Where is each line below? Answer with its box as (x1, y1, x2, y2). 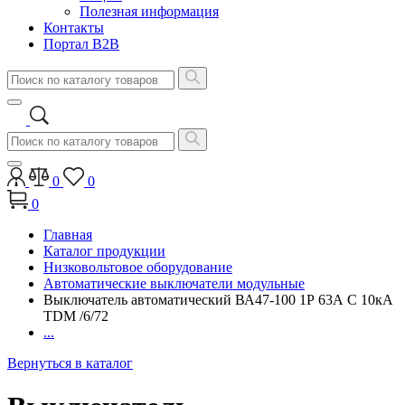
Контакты (43, 20, 104, 35)
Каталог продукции (43, 243, 165, 259)
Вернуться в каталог (7, 355, 133, 371)
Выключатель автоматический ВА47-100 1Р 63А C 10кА (43, 292, 393, 307)
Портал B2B (43, 36, 119, 52)
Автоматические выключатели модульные (43, 276, 305, 291)
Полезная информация (80, 4, 219, 19)
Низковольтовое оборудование (43, 259, 232, 275)
